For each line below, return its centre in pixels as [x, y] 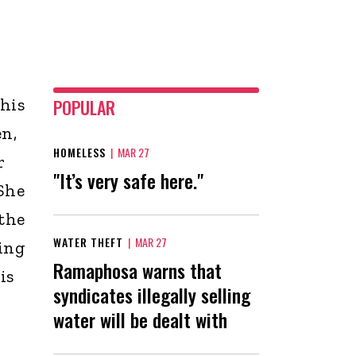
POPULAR [84, 107]
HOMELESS [79, 152]
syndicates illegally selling [152, 294]
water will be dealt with [140, 319]
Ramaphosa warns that [137, 270]
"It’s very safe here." [128, 180]
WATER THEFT [88, 242]
